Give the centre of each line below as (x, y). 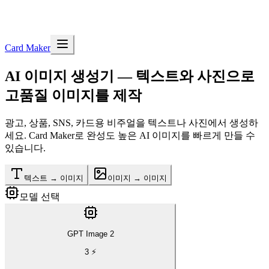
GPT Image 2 (90, 234)
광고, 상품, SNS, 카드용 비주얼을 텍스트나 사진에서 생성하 (131, 122)
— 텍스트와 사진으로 (184, 76)
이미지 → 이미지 (137, 178)
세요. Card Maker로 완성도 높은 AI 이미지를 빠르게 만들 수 (130, 135)
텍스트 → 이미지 (54, 178)
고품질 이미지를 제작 (73, 95)
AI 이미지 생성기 (59, 76)
